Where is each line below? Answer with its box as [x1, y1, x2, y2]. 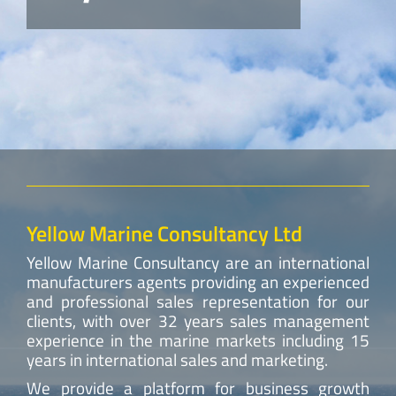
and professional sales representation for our [27, 287, 369, 314]
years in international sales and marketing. [27, 346, 328, 372]
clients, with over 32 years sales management [27, 307, 369, 333]
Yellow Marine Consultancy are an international [27, 248, 369, 275]
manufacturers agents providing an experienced [27, 268, 369, 294]
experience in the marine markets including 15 [27, 326, 369, 353]
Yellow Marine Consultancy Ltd [27, 217, 302, 249]
